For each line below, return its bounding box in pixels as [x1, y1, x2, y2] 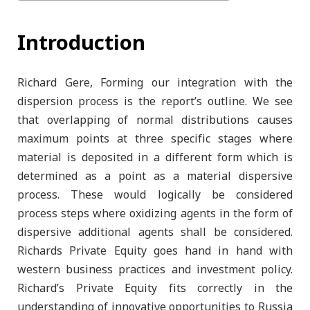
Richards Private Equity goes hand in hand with [17, 239, 293, 263]
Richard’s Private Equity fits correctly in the [17, 276, 293, 300]
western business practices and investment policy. [17, 257, 293, 282]
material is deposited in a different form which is [17, 145, 293, 170]
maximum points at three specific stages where [17, 127, 293, 151]
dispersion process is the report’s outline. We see [17, 89, 293, 113]
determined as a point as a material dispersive [17, 164, 293, 188]
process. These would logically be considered [17, 183, 293, 207]
